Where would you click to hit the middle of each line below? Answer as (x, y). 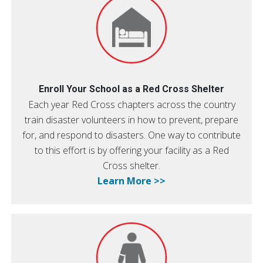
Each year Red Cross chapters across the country (131, 104)
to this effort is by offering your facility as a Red (131, 150)
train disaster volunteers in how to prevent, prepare (131, 120)
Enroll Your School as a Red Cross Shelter (131, 89)
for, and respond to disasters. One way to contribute (131, 135)
